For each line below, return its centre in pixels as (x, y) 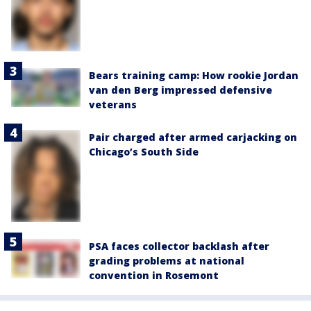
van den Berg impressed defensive (180, 90)
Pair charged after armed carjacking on (193, 137)
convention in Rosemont (154, 276)
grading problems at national (167, 261)
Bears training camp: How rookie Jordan (194, 76)
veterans (113, 105)
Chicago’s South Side (144, 152)
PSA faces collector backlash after (179, 246)
